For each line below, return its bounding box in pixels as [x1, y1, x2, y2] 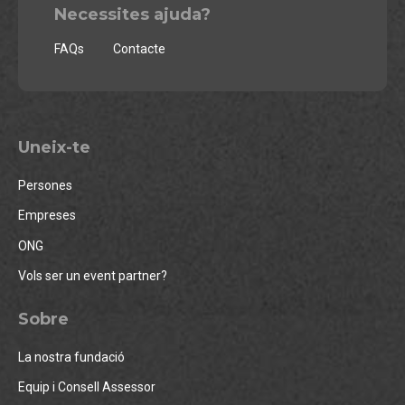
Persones [18, 178, 72, 193]
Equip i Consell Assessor [18, 379, 155, 394]
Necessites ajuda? [54, 4, 211, 24]
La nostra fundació [18, 349, 125, 364]
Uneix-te [18, 137, 90, 158]
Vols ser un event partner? [18, 268, 167, 283]
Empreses [18, 208, 76, 223]
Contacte [113, 42, 165, 57]
